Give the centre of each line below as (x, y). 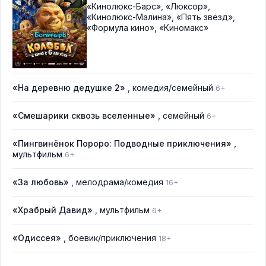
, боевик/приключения (111, 238)
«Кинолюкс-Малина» (129, 17)
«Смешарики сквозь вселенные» (84, 116)
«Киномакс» (184, 27)
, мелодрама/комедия (118, 182)
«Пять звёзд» (205, 17)
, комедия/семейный (172, 88)
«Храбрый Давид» (53, 210)
